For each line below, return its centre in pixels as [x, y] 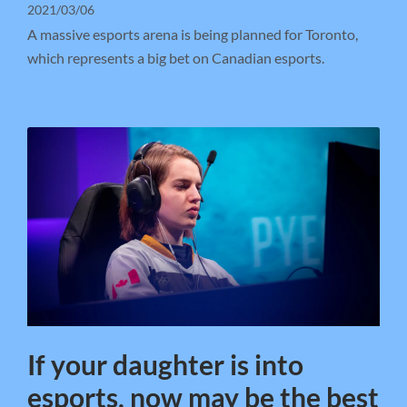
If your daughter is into [165, 364]
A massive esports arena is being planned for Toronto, [193, 35]
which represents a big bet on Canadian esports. [176, 58]
